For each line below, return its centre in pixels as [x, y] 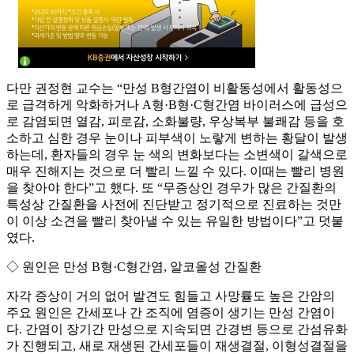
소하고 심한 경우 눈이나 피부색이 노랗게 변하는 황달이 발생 [177, 138]
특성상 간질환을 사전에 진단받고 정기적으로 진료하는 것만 [174, 205]
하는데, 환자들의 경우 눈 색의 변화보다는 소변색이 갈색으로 [177, 155]
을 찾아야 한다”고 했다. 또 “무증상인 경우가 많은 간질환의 [171, 188]
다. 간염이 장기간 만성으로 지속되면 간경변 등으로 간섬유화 [177, 330]
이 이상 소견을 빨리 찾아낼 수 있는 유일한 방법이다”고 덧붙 [175, 221]
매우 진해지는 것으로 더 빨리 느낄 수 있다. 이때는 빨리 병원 [175, 171]
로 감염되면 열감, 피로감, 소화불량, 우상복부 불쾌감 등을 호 [175, 122]
